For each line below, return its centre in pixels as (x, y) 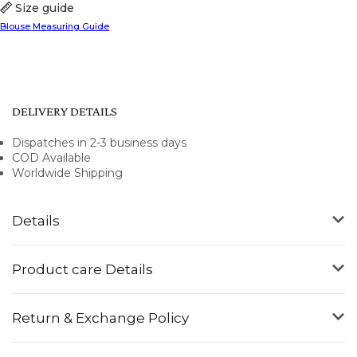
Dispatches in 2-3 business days (99, 143)
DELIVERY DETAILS (65, 112)
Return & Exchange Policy (100, 318)
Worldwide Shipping (67, 173)
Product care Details (82, 270)
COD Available (51, 158)
